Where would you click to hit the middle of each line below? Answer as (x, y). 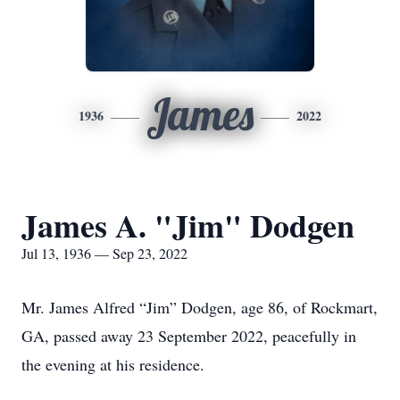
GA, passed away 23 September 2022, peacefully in (189, 336)
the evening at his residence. (113, 364)
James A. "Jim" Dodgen (188, 225)
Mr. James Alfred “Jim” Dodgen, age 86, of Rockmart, (200, 307)
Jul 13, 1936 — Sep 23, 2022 (104, 253)
